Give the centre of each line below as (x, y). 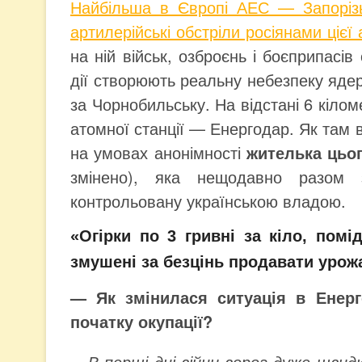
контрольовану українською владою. (208, 201)
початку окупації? (141, 321)
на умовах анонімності (158, 152)
